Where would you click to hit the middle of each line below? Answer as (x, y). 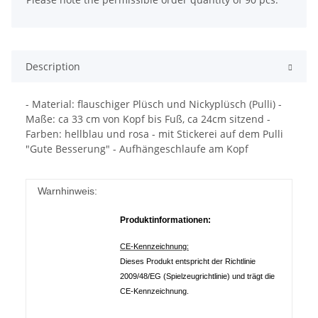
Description (53, 67)
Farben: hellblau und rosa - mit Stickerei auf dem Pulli (154, 134)
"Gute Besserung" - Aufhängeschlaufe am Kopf (137, 149)
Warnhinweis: (67, 191)
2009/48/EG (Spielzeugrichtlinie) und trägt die (197, 276)
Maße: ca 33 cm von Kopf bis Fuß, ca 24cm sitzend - (148, 119)
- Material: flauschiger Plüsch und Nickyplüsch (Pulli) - (154, 104)
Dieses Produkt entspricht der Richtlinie (188, 262)
